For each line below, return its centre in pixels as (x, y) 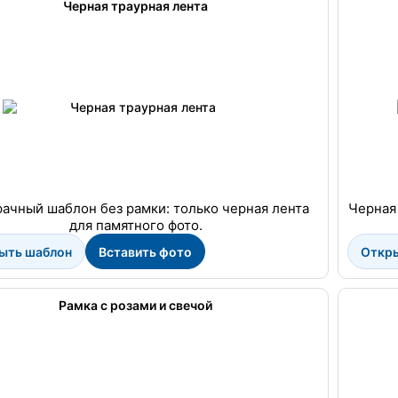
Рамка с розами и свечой (136, 305)
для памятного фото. (135, 225)
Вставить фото (145, 251)
